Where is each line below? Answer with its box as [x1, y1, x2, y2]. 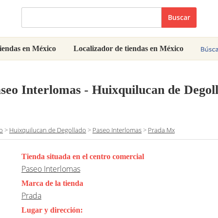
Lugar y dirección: [21, 206, 83, 215]
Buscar [168, 13, 190, 22]
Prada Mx [148, 126, 175, 135]
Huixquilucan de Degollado [9, 126, 86, 135]
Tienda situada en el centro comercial [21, 152, 144, 161]
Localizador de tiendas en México [73, 44, 183, 53]
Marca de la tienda [21, 179, 83, 188]
